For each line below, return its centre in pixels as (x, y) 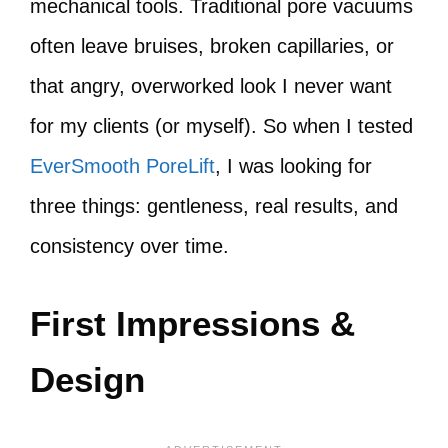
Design (87, 379)
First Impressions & (192, 323)
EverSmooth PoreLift (122, 166)
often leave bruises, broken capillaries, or (212, 46)
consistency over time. (129, 246)
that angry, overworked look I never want (211, 86)
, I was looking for (293, 166)
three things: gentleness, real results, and (214, 206)
